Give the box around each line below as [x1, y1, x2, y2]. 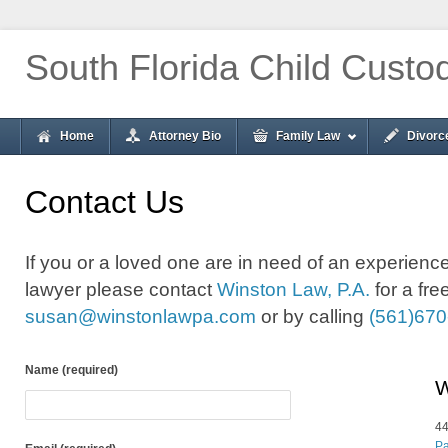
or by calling [256, 305, 369, 327]
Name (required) [25, 363, 118, 377]
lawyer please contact [25, 278, 217, 300]
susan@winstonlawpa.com [25, 305, 256, 327]
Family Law [276, 129, 340, 143]
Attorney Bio [149, 129, 221, 143]
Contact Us [25, 184, 184, 220]
